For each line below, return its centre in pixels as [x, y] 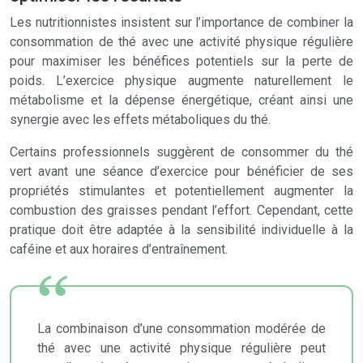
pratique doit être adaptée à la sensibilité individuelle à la [181, 230]
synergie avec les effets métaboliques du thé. [140, 120]
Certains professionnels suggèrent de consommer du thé [181, 152]
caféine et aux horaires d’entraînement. [119, 249]
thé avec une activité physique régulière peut [181, 348]
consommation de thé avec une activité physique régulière [181, 42]
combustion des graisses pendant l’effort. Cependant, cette [181, 210]
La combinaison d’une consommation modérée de [181, 329]
